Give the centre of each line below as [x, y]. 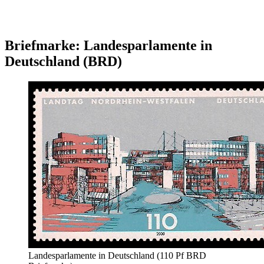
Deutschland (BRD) [63, 61]
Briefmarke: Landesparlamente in [108, 45]
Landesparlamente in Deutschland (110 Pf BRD [117, 255]
